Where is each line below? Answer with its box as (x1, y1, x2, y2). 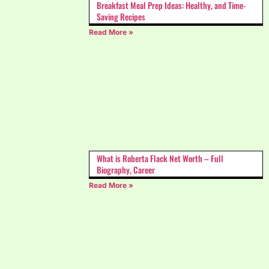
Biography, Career (97, 163, 156, 176)
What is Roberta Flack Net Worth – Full (97, 151, 224, 165)
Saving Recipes (97, 10, 146, 23)
